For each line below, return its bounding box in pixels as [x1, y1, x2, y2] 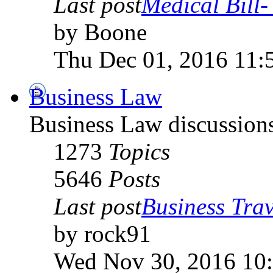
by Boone [54, 18, 147, 45]
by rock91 [54, 220, 151, 247]
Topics [108, 138, 170, 165]
